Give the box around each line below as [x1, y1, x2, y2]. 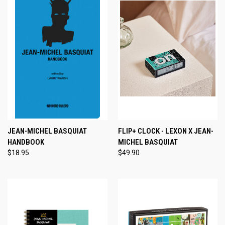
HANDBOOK [8, 137, 44, 147]
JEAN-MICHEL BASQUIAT [8, 126, 87, 136]
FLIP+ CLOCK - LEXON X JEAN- [118, 126, 213, 136]
